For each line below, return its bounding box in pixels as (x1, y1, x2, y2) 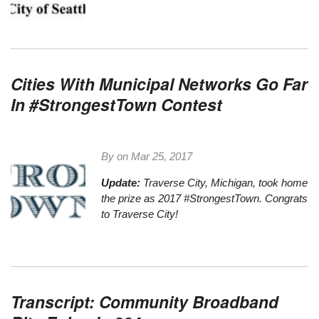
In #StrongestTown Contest (11, 93, 223, 117)
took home (258, 176, 308, 189)
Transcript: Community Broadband (11, 290, 279, 314)
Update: (101, 176, 141, 189)
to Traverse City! (101, 207, 179, 220)
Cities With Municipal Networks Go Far (11, 72, 308, 96)
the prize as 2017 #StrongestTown (101, 192, 260, 204)
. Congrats (259, 192, 308, 204)
